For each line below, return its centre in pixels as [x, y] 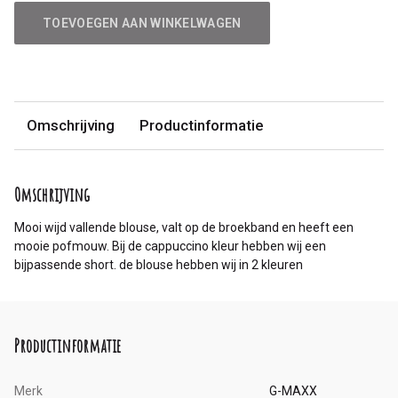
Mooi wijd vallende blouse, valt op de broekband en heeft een [184, 227]
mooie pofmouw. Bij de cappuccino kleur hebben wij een [170, 246]
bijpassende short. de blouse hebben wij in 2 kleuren [159, 264]
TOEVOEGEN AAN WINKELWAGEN [142, 23]
